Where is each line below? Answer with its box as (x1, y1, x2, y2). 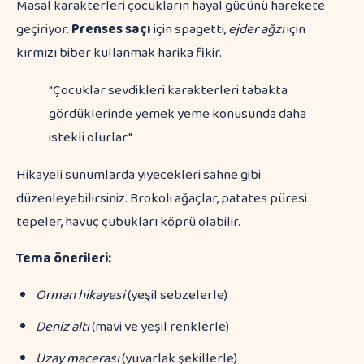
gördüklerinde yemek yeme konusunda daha (49, 103, 306, 125)
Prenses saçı (71, 19, 151, 41)
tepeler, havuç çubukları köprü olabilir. (16, 211, 240, 233)
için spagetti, (151, 19, 228, 41)
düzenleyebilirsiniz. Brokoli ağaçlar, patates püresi (16, 188, 307, 210)
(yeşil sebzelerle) (125, 284, 227, 306)
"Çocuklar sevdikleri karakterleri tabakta (49, 80, 288, 102)
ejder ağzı (228, 19, 284, 41)
